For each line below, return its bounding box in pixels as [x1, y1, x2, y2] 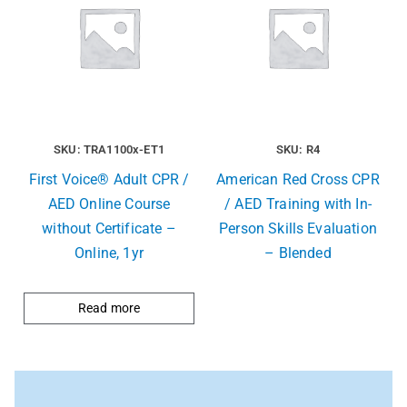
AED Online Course [47, 195, 171, 213]
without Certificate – [42, 220, 176, 238]
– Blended [264, 244, 332, 263]
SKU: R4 [275, 143, 321, 157]
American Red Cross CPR [216, 171, 380, 189]
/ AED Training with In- [224, 195, 372, 213]
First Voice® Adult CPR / [28, 171, 190, 189]
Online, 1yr [74, 244, 144, 263]
